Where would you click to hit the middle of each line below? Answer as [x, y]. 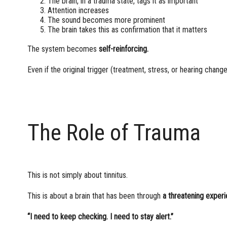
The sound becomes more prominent [106, 20]
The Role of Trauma [114, 133]
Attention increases [78, 10]
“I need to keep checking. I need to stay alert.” [100, 217]
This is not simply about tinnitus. [77, 175]
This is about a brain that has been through [95, 196]
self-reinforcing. [122, 49]
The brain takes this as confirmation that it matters [127, 29]
